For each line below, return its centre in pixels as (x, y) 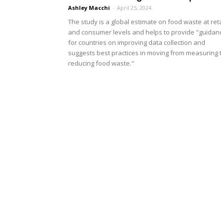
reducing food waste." (101, 63)
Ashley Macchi (89, 8)
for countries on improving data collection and (137, 42)
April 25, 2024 (134, 8)
